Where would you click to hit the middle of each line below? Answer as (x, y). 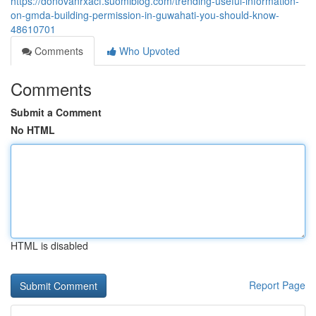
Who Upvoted (148, 51)
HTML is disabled (49, 245)
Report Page (277, 285)
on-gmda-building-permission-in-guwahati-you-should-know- (145, 15)
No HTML (33, 130)
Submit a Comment (56, 112)
